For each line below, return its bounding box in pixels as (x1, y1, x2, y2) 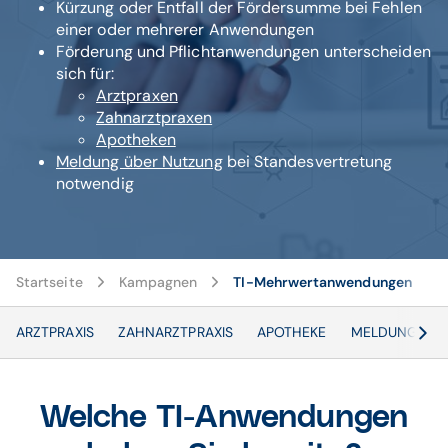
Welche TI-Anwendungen (39, 401, 409, 434)
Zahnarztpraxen (96, 107, 213, 128)
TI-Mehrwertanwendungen (233, 273, 412, 291)
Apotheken (96, 129, 176, 150)
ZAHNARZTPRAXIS (117, 323, 233, 341)
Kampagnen (118, 273, 198, 291)
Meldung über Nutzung (56, 151, 223, 172)
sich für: (56, 63, 118, 84)
